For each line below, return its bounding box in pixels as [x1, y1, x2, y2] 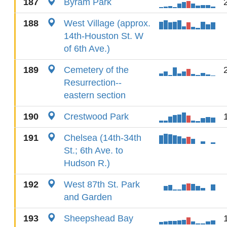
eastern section [64, 90, 126, 100]
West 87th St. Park [64, 179, 140, 190]
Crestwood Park [64, 111, 129, 122]
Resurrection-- [64, 78, 122, 88]
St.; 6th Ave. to [64, 145, 123, 156]
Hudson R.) [64, 158, 110, 168]
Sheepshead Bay [64, 213, 133, 223]
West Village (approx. [64, 18, 150, 28]
